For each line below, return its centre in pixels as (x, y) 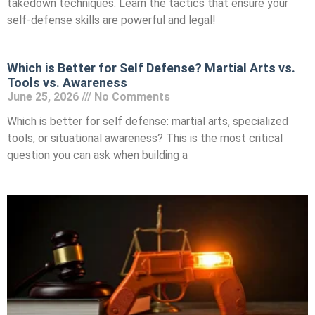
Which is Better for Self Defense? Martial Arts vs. (151, 67)
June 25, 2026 (44, 96)
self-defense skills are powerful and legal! (111, 20)
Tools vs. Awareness (67, 82)
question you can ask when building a (97, 155)
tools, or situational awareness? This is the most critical (145, 138)
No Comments (131, 96)
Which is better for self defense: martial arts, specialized (148, 121)
